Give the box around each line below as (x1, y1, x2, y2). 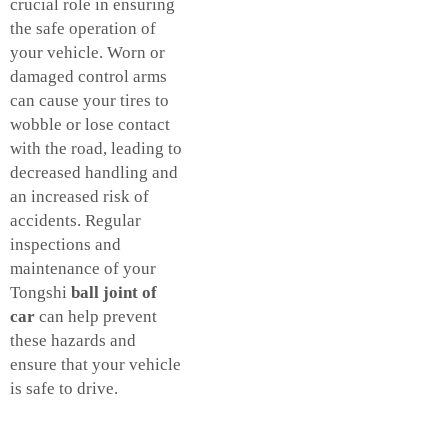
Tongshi (10, 283, 71, 303)
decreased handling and (10, 163, 178, 183)
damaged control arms (10, 67, 167, 87)
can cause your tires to (10, 91, 169, 111)
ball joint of (71, 283, 157, 303)
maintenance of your (10, 259, 156, 279)
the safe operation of (10, 19, 156, 39)
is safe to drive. (10, 379, 118, 399)
